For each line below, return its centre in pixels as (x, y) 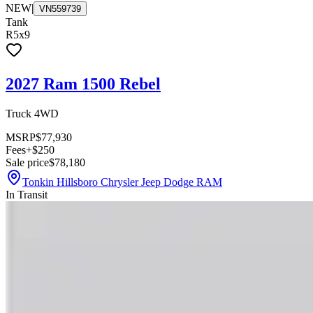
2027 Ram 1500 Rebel (83, 83)
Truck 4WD (32, 113)
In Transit (27, 194)
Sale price (27, 162)
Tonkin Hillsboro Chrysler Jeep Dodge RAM (122, 182)
